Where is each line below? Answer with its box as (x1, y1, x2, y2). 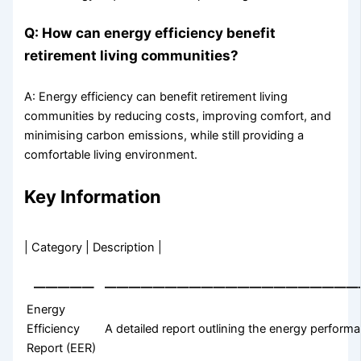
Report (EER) (27, 340, 97, 355)
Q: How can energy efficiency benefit (24, 23, 276, 41)
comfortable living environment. (24, 147, 198, 163)
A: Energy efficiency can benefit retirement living (24, 89, 288, 105)
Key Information (24, 186, 162, 208)
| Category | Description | (24, 239, 163, 255)
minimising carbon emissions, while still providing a (24, 128, 305, 143)
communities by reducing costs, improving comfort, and (24, 109, 332, 124)
